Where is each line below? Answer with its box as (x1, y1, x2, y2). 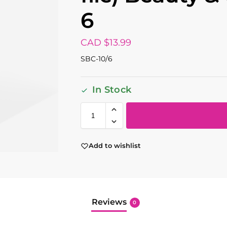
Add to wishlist (88, 141, 141, 150)
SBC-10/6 (80, 54, 112, 63)
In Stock (92, 84, 132, 96)
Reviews (91, 197, 127, 207)
